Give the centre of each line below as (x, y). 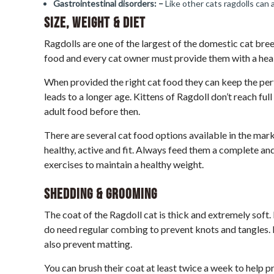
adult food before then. (92, 111)
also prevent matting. (88, 244)
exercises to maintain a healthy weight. (124, 164)
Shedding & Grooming (101, 194)
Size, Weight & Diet (95, 23)
